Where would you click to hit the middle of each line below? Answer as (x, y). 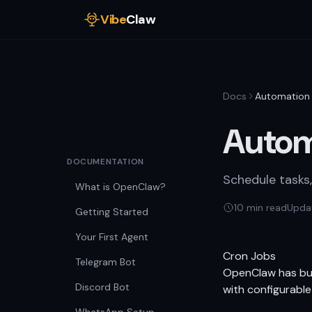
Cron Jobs (249, 256)
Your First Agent (112, 237)
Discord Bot (102, 287)
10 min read (260, 208)
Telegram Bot (106, 262)
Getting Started (112, 212)
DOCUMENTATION (106, 162)
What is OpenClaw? (120, 187)
